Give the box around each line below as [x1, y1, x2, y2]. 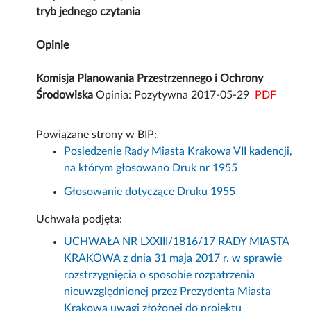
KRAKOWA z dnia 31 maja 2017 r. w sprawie [64, 253, 283, 264]
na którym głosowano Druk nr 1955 [64, 162, 238, 174]
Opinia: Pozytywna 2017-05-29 [93, 90, 250, 101]
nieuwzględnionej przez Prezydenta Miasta [64, 286, 271, 298]
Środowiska [36, 90, 94, 101]
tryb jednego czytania [36, 6, 141, 18]
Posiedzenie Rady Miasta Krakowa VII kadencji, [64, 146, 293, 158]
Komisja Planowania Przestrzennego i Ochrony [36, 73, 264, 85]
